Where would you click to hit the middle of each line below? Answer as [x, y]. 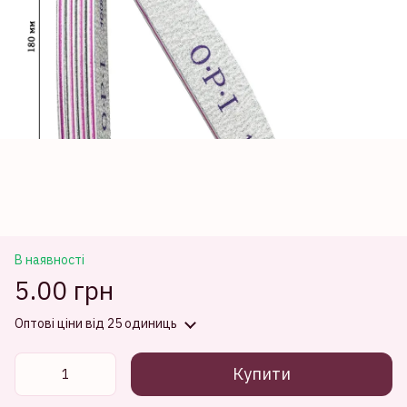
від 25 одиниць [130, 323]
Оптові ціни [49, 323]
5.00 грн [64, 290]
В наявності [50, 260]
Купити [262, 374]
